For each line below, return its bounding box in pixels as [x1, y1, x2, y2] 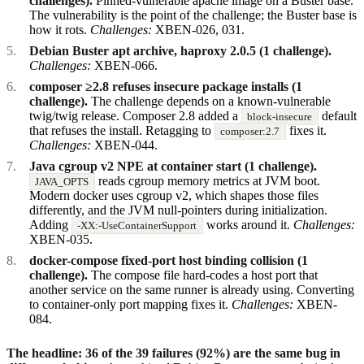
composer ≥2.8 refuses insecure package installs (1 [29, 79, 302, 93]
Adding [29, 217, 71, 232]
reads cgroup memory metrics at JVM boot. [94, 173, 320, 188]
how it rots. [29, 22, 90, 37]
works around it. [202, 217, 293, 232]
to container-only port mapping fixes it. [29, 297, 232, 311]
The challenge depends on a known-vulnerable [88, 93, 331, 108]
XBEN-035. [29, 232, 93, 246]
